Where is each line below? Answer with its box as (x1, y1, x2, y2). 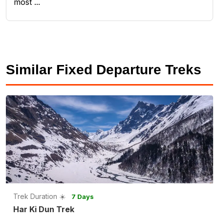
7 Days (71, 193, 94, 201)
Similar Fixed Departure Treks (6, 62, 201, 78)
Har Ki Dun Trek (13, 204, 74, 215)
